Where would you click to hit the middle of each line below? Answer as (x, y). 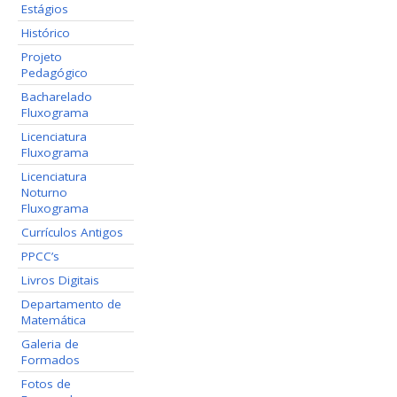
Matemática (54, 319)
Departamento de (72, 304)
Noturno (45, 192)
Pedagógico (55, 72)
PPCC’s (41, 256)
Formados (51, 359)
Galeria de (51, 343)
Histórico (46, 32)
